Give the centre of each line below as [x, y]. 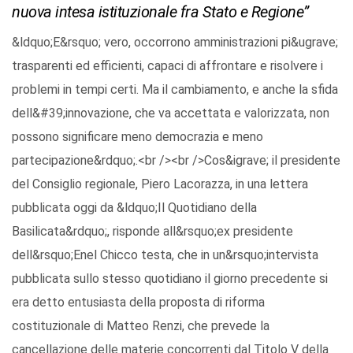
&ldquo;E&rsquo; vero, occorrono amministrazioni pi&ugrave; [175, 43]
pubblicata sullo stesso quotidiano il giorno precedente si [170, 279]
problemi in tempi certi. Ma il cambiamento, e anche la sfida [175, 90]
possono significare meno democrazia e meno [137, 137]
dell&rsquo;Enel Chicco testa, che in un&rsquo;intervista [165, 255]
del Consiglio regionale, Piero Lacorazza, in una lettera [160, 184]
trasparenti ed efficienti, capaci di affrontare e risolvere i [167, 66]
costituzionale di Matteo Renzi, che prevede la [141, 326]
